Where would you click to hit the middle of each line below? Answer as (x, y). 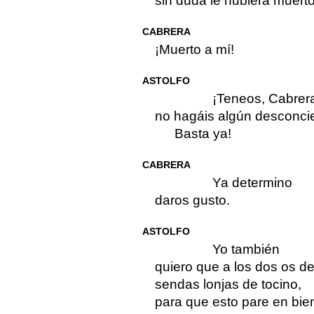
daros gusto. (192, 200)
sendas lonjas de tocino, (228, 285)
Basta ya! (203, 134)
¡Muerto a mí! (194, 50)
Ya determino (252, 183)
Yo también (246, 250)
